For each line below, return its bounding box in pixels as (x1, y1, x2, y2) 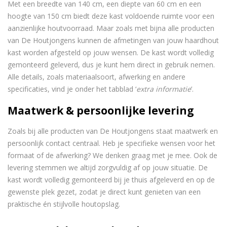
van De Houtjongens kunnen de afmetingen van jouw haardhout (8, 35, 219, 46)
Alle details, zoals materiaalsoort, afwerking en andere (8, 72, 185, 82)
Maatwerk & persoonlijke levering (8, 103, 194, 118)
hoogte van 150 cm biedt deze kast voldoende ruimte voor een (8, 11, 214, 21)
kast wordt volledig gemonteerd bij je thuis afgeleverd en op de (8, 175, 215, 185)
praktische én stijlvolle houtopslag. (8, 199, 120, 209)
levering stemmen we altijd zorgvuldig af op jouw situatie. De (8, 163, 208, 173)
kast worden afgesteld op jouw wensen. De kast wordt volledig (8, 48, 214, 58)
